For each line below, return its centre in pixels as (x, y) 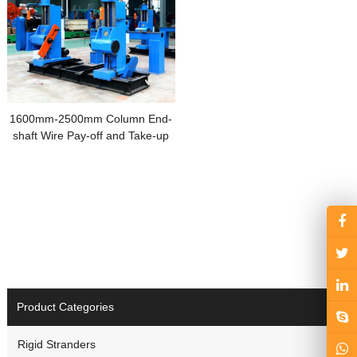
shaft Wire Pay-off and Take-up (91, 135)
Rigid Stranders (56, 345)
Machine (91, 152)
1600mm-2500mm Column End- (91, 118)
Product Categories (65, 307)
